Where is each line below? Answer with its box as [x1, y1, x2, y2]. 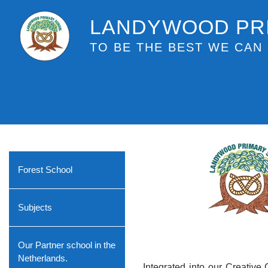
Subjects [18, 202, 52, 212]
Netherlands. [18, 253, 68, 263]
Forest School [18, 165, 72, 175]
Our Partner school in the [18, 240, 115, 250]
